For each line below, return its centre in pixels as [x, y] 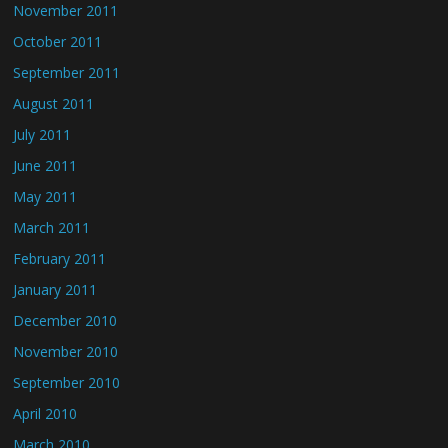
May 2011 [45, 196]
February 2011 [60, 258]
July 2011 [42, 134]
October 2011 [58, 41]
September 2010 [67, 382]
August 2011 [54, 103]
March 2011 [52, 227]
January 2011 [55, 289]
